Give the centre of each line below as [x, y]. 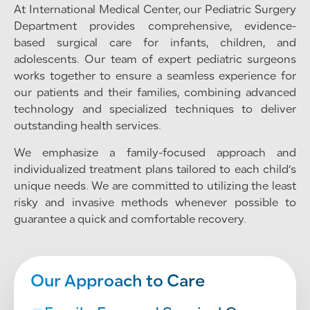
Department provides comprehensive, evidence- [155, 27]
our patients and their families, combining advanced [155, 93]
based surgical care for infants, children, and [155, 44]
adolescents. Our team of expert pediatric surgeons [155, 60]
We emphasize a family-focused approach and [155, 154]
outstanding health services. [88, 127]
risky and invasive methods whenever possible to [155, 203]
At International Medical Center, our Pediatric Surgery [155, 10]
